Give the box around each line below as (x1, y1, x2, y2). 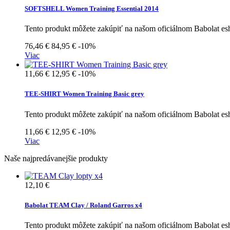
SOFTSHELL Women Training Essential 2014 (25, 5, 159, 13)
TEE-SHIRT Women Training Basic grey (25, 90, 144, 98)
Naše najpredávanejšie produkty (4, 154, 108, 163)
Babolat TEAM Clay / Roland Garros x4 (25, 201, 142, 209)
